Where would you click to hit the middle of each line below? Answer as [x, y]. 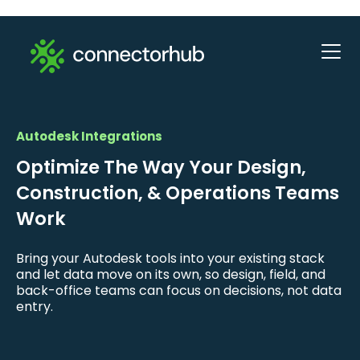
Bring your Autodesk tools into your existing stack [170, 258]
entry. [35, 307]
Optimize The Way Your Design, [161, 167]
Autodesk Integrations [89, 136]
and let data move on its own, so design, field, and [171, 274]
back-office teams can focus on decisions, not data [179, 290]
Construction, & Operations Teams [178, 193]
